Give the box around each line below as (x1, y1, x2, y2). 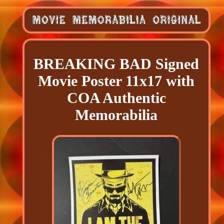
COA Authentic (66, 89, 166, 106)
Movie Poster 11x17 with (38, 72, 195, 89)
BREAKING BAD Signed (33, 55, 199, 72)
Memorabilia (75, 106, 158, 123)
